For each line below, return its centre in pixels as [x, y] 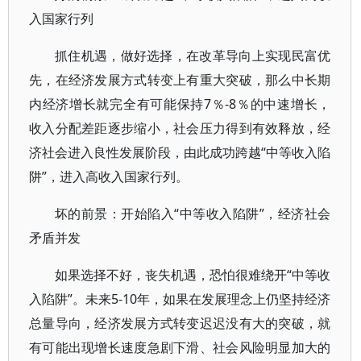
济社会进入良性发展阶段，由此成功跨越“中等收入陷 [180, 152]
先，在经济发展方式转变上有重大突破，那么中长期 [180, 80]
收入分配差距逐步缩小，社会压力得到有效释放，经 [180, 128]
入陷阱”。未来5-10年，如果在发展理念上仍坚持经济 [180, 299]
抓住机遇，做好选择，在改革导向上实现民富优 [193, 56]
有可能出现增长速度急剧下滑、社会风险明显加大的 [180, 347]
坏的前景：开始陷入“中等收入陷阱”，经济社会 [193, 214]
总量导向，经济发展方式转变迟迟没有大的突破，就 [180, 323]
